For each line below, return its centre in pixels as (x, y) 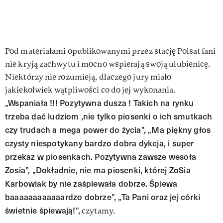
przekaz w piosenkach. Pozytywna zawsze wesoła (101, 156)
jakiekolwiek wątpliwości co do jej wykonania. (90, 90)
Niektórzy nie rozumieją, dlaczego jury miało (88, 77)
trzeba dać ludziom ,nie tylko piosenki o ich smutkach (109, 116)
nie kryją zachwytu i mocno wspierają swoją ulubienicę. (108, 64)
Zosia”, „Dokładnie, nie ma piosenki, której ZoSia (98, 170)
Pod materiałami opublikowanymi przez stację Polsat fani (111, 51)
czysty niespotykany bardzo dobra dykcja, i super (100, 143)
